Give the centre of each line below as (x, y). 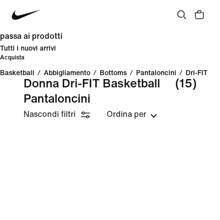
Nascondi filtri (50, 114)
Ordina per (126, 114)
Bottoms (113, 73)
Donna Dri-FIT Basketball (92, 84)
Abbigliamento (67, 73)
